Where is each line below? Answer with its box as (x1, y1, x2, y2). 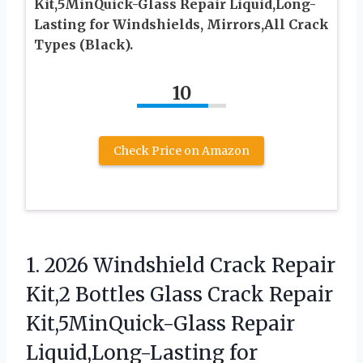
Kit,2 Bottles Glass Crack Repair (26, 282, 333, 308)
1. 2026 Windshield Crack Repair (26, 253, 335, 279)
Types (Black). (34, 36, 133, 53)
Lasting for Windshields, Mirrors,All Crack (34, 16, 329, 33)
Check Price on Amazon (113, 143, 250, 159)
